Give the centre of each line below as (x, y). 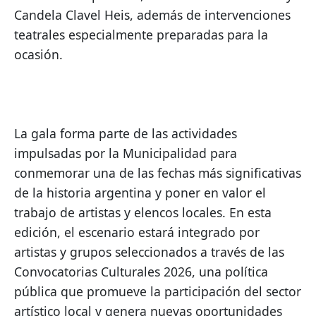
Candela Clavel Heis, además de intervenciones (152, 15)
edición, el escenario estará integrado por (137, 232)
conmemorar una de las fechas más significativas (158, 173)
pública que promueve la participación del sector (158, 292)
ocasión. (38, 55)
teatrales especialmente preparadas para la (141, 35)
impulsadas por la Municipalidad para (126, 153)
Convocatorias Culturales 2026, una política (141, 272)
